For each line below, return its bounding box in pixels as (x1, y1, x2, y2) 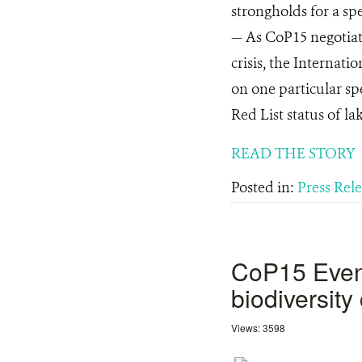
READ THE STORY (231, 144, 356, 163)
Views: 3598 (231, 321, 285, 335)
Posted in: (231, 178, 297, 197)
